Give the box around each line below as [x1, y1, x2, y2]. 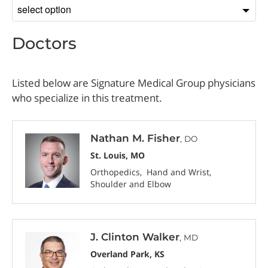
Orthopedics [90, 166, 141, 178]
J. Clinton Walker [90, 231, 180, 243]
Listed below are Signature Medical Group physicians [12, 75, 256, 90]
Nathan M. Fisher [90, 132, 181, 145]
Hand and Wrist [147, 166, 210, 178]
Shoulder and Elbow [90, 178, 172, 190]
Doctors [12, 33, 77, 53]
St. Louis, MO [90, 149, 145, 161]
